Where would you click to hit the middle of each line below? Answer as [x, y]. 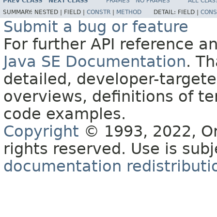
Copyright [41, 132]
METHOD [129, 12]
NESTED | [49, 12]
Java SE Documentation [95, 62]
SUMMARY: [19, 12]
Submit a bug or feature [96, 27]
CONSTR [99, 12]
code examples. [65, 114]
